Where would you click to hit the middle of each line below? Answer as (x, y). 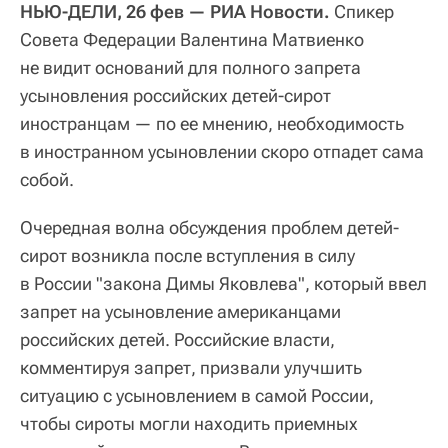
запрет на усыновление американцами (180, 311)
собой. (47, 179)
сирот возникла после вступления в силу (187, 255)
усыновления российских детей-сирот (175, 95)
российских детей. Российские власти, (177, 339)
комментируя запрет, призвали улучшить (191, 367)
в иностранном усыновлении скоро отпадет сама (222, 151)
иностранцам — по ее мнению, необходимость (212, 123)
